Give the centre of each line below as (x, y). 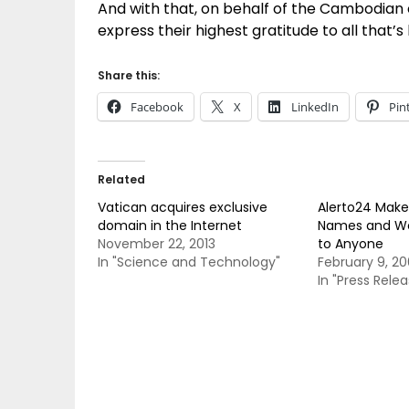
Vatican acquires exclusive (183, 207)
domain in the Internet (170, 225)
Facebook (157, 107)
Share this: (129, 75)
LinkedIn (315, 107)
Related (121, 179)
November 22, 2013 (157, 244)
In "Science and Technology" (189, 262)
